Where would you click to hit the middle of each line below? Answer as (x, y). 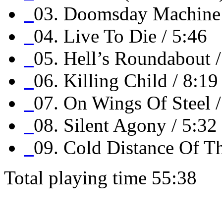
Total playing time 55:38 (100, 178)
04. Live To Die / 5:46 (120, 36)
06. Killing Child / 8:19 (126, 81)
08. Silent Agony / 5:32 (125, 125)
